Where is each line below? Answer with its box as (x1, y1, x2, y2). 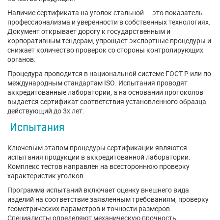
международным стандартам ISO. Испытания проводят (7, 78, 188, 87)
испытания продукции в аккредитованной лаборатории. (7, 152, 191, 162)
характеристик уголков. (7, 171, 85, 180)
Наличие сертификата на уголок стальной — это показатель (7, 8, 203, 17)
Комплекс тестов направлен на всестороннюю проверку (7, 162, 190, 171)
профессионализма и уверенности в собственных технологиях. (7, 17, 211, 27)
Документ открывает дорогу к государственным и (7, 27, 170, 36)
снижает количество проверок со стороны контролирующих (7, 45, 203, 55)
